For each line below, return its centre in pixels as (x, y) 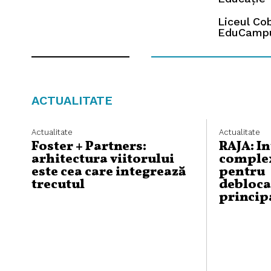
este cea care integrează (109, 172)
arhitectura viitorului (103, 160)
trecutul (58, 185)
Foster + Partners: (89, 147)
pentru (242, 172)
